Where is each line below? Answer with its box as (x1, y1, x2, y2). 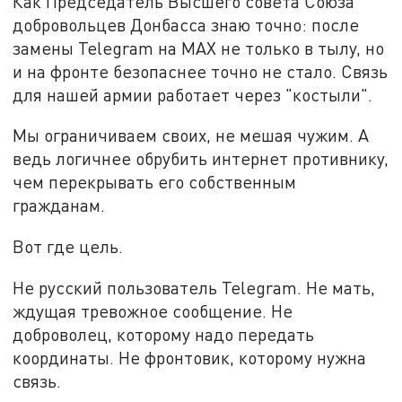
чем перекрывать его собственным (13, 171, 297, 193)
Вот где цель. (13, 236, 124, 258)
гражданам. (13, 195, 106, 216)
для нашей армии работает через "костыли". (13, 83, 373, 105)
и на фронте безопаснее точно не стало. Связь (13, 60, 389, 82)
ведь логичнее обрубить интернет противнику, (13, 148, 389, 170)
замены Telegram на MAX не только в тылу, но (13, 37, 385, 58)
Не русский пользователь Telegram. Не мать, (13, 276, 376, 298)
